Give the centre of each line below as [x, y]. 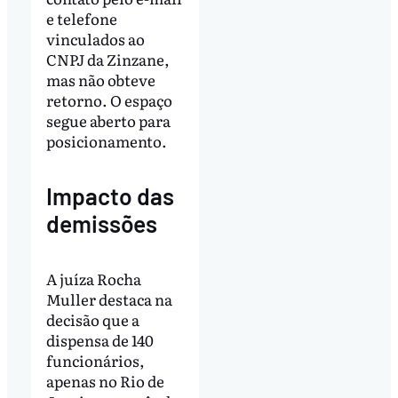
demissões [101, 223]
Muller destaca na [109, 298]
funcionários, [95, 360]
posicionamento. [106, 140]
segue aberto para [108, 120]
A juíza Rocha [93, 278]
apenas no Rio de [105, 380]
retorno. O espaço [109, 99]
